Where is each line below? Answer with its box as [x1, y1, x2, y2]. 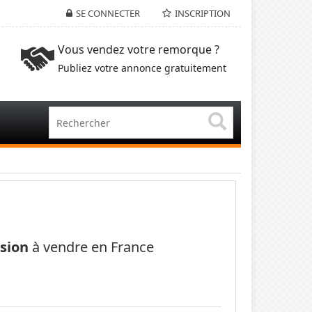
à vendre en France [28, 237, 154, 256]
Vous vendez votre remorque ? [57, 42, 219, 57]
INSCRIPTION [175, 7, 231, 19]
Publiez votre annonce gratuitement [57, 61, 226, 75]
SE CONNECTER [76, 7, 140, 19]
